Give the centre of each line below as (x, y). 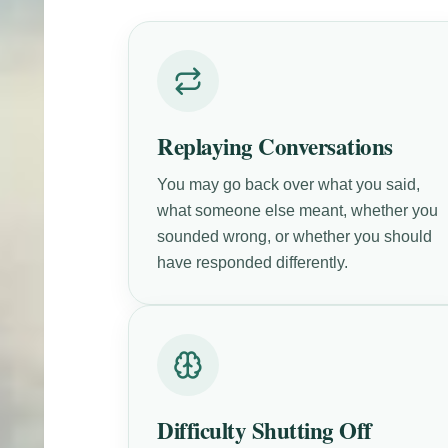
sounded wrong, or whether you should (295, 236)
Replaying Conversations (275, 145)
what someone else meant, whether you (298, 210)
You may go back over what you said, (289, 184)
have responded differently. (253, 262)
